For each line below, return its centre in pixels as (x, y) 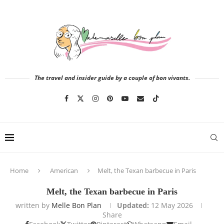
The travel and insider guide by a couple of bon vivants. (112, 78)
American (64, 170)
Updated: (133, 205)
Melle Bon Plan (76, 205)
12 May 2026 (172, 205)
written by (33, 205)
